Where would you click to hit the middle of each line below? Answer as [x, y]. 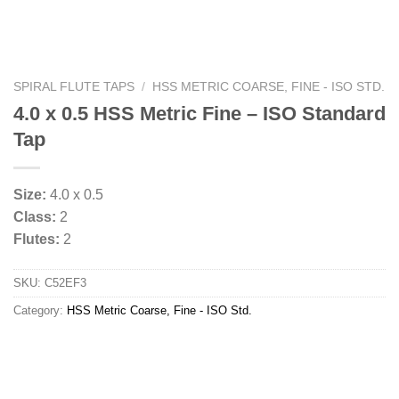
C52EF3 [65, 283]
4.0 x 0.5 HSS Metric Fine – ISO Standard [199, 113]
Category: [40, 311]
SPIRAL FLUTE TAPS [74, 87]
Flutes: [37, 240]
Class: [35, 217]
